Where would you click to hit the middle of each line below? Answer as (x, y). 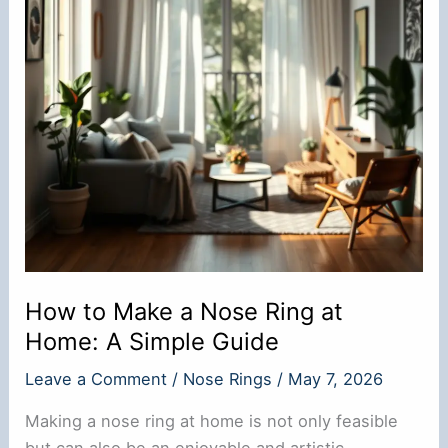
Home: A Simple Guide (152, 341)
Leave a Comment (96, 379)
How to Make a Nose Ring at (184, 311)
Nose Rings (228, 379)
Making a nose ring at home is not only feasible (212, 420)
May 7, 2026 (336, 379)
